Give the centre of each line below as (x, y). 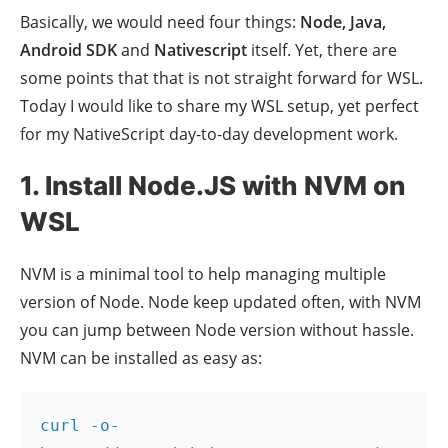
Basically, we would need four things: (160, 22)
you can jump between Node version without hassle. (217, 330)
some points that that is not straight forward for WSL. (221, 78)
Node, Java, (343, 22)
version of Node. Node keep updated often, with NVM (220, 302)
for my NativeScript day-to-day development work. (209, 134)
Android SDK (70, 50)
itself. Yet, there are (322, 50)
